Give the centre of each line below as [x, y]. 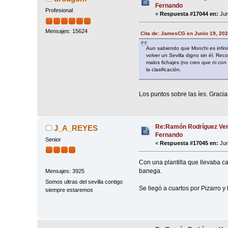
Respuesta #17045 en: [189, 143]
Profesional [59, 10]
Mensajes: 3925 [65, 171]
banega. [150, 171]
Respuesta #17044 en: [189, 14]
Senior [53, 140]
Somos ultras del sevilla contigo [84, 181]
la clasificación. [163, 69]
